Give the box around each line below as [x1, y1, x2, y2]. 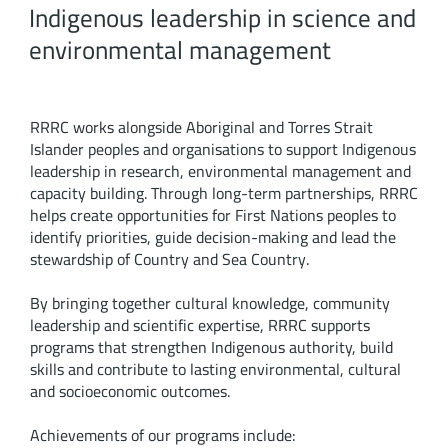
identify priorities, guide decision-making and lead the [29, 222, 396, 253]
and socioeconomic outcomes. [29, 376, 230, 407]
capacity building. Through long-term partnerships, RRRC [29, 178, 418, 209]
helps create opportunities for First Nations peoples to [29, 200, 396, 231]
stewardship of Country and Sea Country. [29, 244, 309, 275]
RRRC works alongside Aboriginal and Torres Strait [29, 112, 373, 143]
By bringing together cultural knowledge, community [29, 288, 390, 319]
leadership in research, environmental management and [29, 156, 411, 187]
